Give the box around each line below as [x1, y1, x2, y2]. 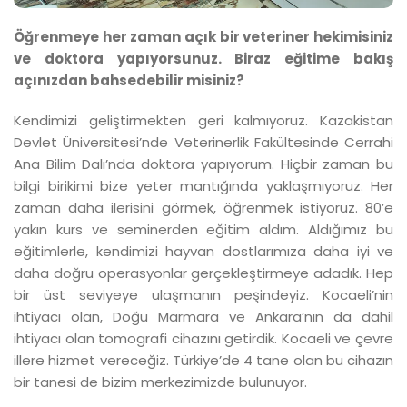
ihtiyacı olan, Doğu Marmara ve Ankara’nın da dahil [14, 306, 393, 326]
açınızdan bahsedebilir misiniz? [14, 70, 244, 90]
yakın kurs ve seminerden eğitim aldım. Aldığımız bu [14, 219, 393, 239]
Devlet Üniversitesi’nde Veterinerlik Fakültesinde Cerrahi [14, 132, 393, 152]
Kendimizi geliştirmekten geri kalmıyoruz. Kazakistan [14, 110, 393, 130]
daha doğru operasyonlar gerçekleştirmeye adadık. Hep [14, 263, 393, 283]
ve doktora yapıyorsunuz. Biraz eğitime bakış [14, 48, 393, 68]
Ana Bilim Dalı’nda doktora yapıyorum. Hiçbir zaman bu [14, 154, 393, 174]
